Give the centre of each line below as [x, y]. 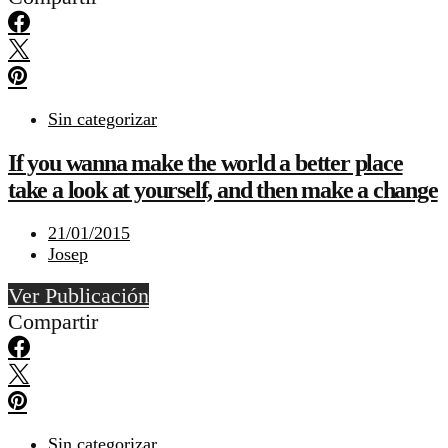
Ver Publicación [78, 296]
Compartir [53, 322]
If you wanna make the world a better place [205, 162]
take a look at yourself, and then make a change [223, 189]
